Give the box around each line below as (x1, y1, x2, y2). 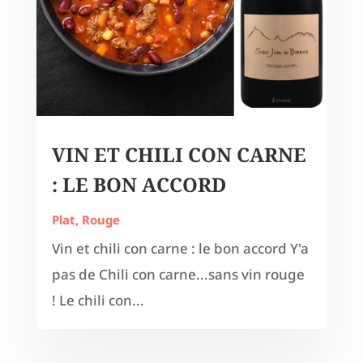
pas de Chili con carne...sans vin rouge (51, 265, 305, 284)
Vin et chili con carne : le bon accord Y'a (51, 239, 309, 258)
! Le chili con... (51, 291, 144, 310)
